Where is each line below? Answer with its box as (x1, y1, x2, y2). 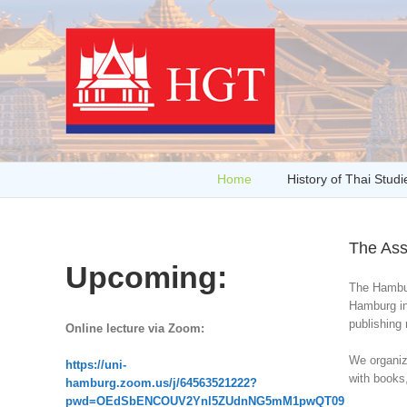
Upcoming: (65, 259, 227, 294)
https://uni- (65, 357, 126, 372)
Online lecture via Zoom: (65, 321, 208, 335)
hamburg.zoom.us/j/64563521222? (65, 375, 257, 390)
